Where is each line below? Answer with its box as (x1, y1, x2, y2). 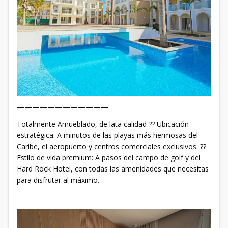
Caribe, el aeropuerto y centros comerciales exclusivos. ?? (17, 141, 206, 151)
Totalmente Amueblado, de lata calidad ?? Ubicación (17, 119, 189, 129)
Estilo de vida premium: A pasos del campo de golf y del (17, 152, 201, 162)
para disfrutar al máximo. (17, 175, 99, 185)
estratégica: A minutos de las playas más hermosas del (17, 130, 198, 140)
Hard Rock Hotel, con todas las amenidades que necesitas (17, 163, 209, 174)
